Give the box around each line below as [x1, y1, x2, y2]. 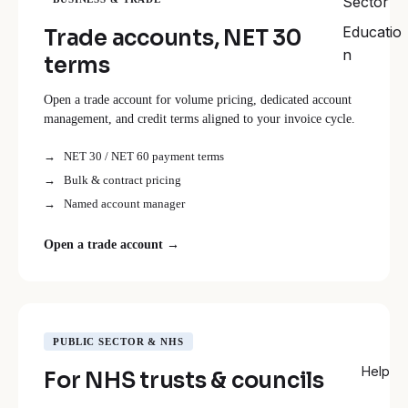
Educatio [342, 23, 402, 42]
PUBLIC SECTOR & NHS [53, 335, 184, 347]
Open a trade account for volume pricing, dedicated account [44, 92, 352, 107]
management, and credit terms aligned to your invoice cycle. [44, 111, 355, 126]
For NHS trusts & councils [44, 366, 324, 394]
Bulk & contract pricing [64, 172, 181, 187]
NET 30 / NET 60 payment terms [64, 148, 224, 163]
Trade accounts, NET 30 [44, 24, 301, 52]
